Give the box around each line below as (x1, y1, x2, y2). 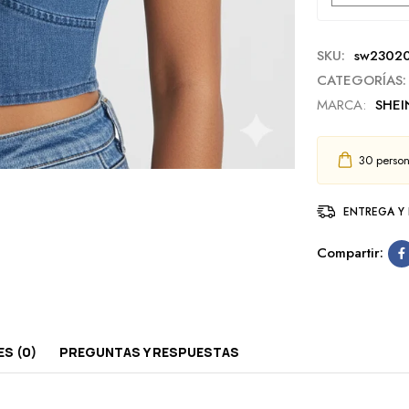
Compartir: (316, 243, 383, 263)
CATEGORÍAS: (316, 69, 406, 90)
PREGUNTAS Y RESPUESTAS (59, 342, 239, 361)
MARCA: (316, 94, 366, 115)
